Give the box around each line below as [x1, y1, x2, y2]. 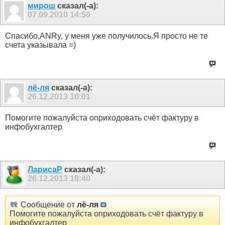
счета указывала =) [5, 40, 76, 49]
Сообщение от [19, 200, 77, 209]
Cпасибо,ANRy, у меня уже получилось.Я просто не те [5, 31, 208, 40]
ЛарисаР [28, 165, 62, 174]
